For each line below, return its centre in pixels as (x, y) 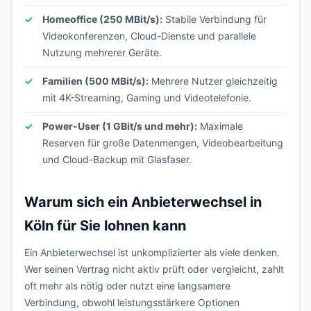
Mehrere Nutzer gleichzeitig (213, 81)
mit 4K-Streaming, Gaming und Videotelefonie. (147, 98)
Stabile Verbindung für (215, 19)
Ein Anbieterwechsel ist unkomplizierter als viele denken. (152, 252)
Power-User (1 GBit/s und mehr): (120, 126)
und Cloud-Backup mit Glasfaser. (117, 159)
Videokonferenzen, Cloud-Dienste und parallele (149, 36)
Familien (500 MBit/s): (95, 81)
